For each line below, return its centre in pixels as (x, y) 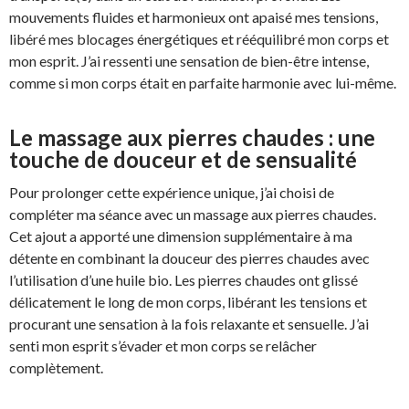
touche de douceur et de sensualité (183, 159)
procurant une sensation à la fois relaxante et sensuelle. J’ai (189, 323)
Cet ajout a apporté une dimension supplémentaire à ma (181, 236)
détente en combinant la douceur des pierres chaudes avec (189, 257)
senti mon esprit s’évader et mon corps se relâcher (163, 345)
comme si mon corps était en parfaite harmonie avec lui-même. (203, 82)
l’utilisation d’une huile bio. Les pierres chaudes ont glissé (184, 279)
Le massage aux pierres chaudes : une (192, 137)
